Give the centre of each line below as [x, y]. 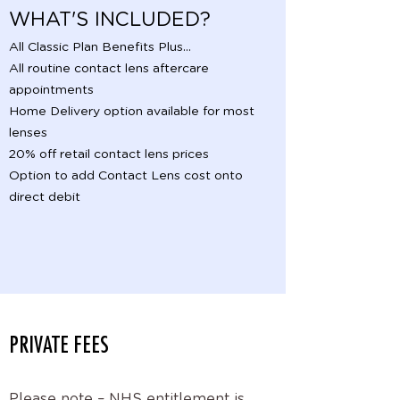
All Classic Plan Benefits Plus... [100, 47]
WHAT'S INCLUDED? [110, 20]
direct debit [45, 197]
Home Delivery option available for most [132, 112]
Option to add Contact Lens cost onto [126, 176]
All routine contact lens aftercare [109, 69]
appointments [51, 90]
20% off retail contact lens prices [109, 154]
